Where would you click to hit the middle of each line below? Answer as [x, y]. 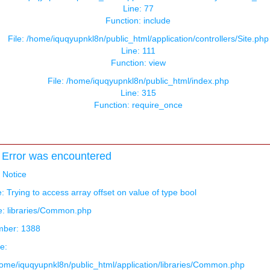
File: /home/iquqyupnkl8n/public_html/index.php [138, 81]
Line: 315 [138, 93]
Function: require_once [138, 105]
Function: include [138, 21]
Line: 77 [138, 9]
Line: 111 [138, 51]
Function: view [138, 63]
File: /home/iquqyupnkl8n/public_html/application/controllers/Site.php [138, 39]
